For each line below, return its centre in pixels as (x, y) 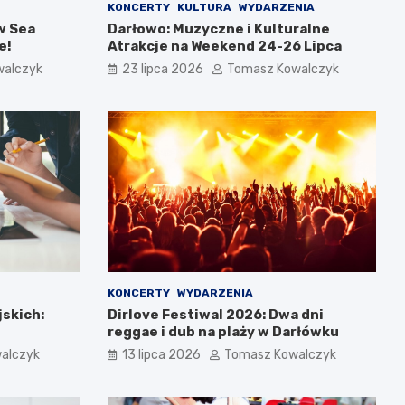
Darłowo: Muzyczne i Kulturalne (218, 28)
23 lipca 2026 (162, 69)
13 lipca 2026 (161, 355)
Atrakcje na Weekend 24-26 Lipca (224, 46)
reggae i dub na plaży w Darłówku (223, 332)
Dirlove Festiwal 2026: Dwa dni (215, 315)
